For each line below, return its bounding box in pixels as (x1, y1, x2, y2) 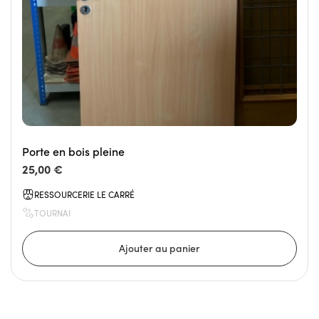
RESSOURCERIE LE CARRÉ (34, 189, 135, 201)
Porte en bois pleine (22, 144, 125, 159)
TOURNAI (34, 207, 70, 219)
